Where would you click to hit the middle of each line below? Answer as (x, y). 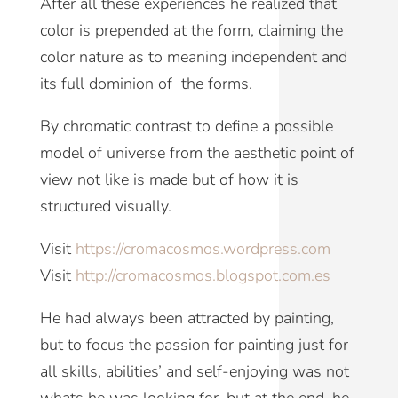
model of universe (104, 153)
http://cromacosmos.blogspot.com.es (203, 276)
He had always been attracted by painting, (187, 318)
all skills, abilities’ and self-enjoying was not (194, 372)
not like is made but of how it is (187, 180)
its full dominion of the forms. (146, 84)
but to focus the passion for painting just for (194, 345)
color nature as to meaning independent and (193, 57)
